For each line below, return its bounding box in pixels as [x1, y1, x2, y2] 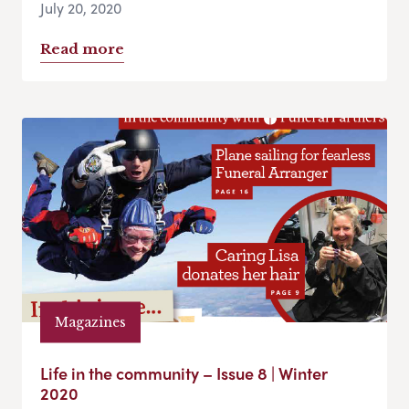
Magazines [55, 313, 126, 330]
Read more [40, 40, 124, 58]
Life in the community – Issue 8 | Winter [40, 362, 328, 385]
